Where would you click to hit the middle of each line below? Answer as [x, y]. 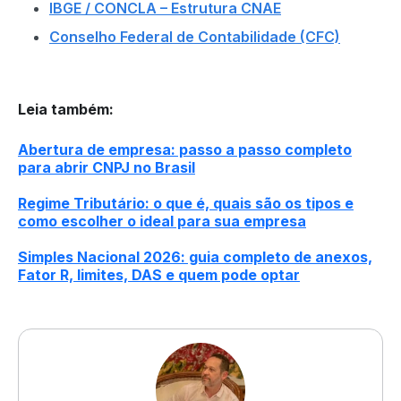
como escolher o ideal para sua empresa [162, 221]
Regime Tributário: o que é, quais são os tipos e [186, 203]
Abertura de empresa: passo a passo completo [185, 149]
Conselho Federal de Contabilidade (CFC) [195, 37]
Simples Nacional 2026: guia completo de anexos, [195, 257]
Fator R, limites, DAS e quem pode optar [159, 275]
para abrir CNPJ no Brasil [107, 167]
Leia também [64, 109]
